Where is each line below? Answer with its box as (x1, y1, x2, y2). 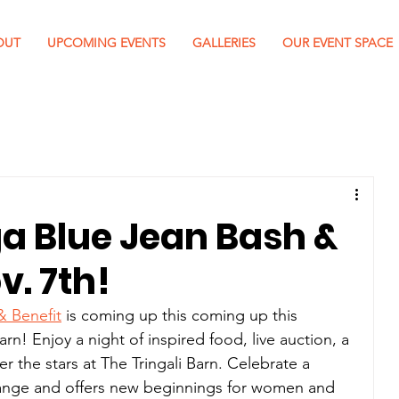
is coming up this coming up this (61, 305, 302, 325)
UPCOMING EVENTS (46, 35, 166, 51)
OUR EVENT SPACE (281, 35, 393, 51)
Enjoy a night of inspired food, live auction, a (32, 330, 354, 349)
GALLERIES (191, 35, 256, 51)
